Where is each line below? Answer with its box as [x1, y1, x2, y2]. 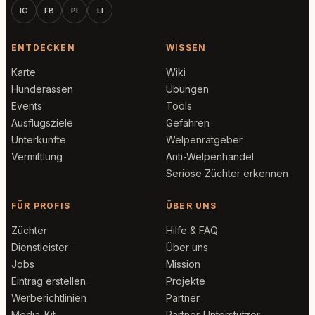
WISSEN [166, 42, 207, 53]
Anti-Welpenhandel [166, 150, 254, 162]
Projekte [166, 275, 205, 287]
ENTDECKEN [11, 42, 75, 53]
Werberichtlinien [11, 292, 86, 304]
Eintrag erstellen [11, 275, 86, 287]
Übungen [166, 83, 209, 95]
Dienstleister [11, 241, 68, 253]
